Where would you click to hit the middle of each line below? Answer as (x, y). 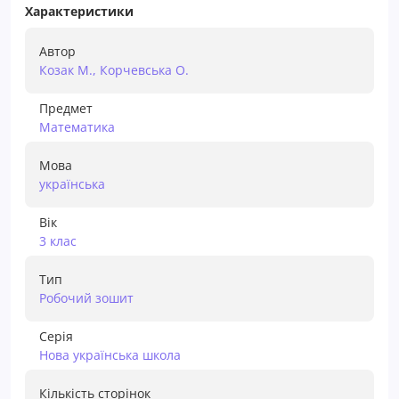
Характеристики (79, 11)
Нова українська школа (110, 354)
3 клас (58, 240)
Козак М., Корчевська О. (114, 69)
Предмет (66, 108)
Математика (77, 126)
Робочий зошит (86, 297)
